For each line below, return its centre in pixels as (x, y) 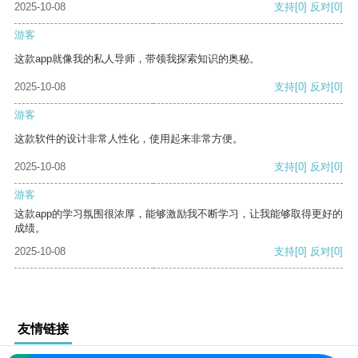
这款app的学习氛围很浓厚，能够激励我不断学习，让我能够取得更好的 (179, 214)
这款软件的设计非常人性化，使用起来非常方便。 (129, 139)
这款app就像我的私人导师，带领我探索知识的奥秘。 (137, 59)
